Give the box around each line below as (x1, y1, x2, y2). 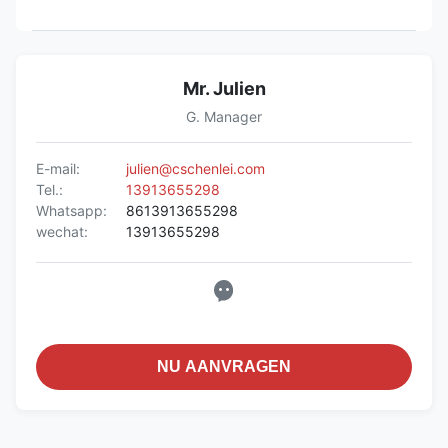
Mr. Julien (182, 77, 266, 99)
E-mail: (36, 159, 80, 177)
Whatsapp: (36, 201, 107, 219)
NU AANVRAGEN (157, 357, 291, 375)
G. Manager (186, 107, 262, 125)
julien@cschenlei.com (126, 159, 265, 177)
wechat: (36, 222, 88, 240)
